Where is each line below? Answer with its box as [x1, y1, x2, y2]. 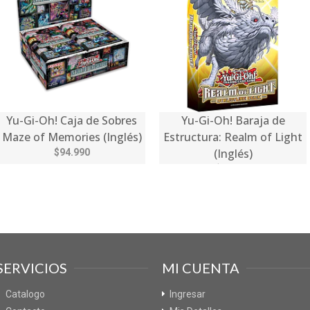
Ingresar [170, 288, 206, 300]
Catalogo [6, 288, 45, 300]
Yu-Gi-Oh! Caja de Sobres [6, 112, 137, 128]
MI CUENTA [162, 259, 239, 276]
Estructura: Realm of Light [163, 129, 302, 145]
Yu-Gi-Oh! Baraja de [181, 112, 285, 128]
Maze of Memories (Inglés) [1, 129, 142, 145]
